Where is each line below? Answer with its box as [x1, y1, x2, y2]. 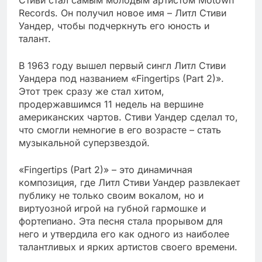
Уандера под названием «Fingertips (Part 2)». [19, 72, 224, 84]
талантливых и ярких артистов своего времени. [19, 240, 237, 253]
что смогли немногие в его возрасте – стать [19, 123, 221, 136]
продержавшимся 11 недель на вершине [19, 98, 204, 110]
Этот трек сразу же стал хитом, [19, 85, 164, 97]
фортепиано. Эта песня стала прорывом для [19, 215, 223, 227]
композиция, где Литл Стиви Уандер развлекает [19, 176, 240, 188]
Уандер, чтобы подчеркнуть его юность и [19, 19, 209, 32]
